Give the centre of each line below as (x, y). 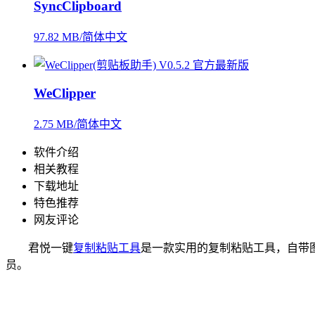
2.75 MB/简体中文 (78, 124)
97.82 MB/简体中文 (81, 37)
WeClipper (65, 93)
